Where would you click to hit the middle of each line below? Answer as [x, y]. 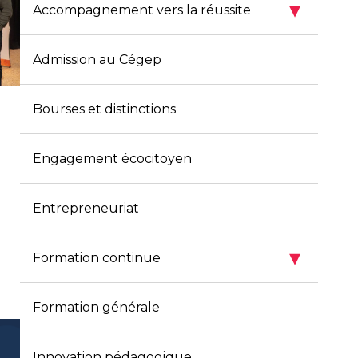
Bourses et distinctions [104, 109]
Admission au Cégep [97, 60]
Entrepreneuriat [86, 208]
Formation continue [96, 258]
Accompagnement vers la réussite [141, 10]
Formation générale [96, 307]
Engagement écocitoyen [112, 159]
